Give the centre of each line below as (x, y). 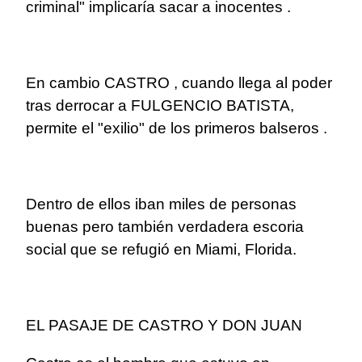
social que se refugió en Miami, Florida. (161, 250)
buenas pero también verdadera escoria (165, 227)
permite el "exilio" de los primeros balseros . (177, 128)
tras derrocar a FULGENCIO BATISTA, (160, 106)
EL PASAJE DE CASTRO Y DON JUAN (164, 326)
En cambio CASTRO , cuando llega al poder (179, 83)
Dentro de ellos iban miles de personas (161, 204)
